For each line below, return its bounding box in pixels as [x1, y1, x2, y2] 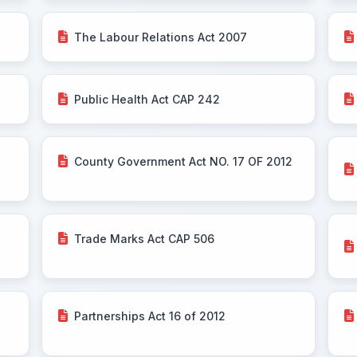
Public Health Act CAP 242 [74, 92, 221, 106]
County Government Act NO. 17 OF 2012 [74, 154, 293, 168]
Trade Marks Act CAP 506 [74, 231, 215, 245]
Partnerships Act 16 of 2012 [74, 308, 226, 323]
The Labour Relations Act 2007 [74, 29, 248, 44]
